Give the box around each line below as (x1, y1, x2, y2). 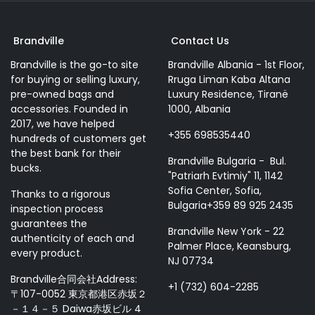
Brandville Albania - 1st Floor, (168, 58, 304, 72)
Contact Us (168, 34, 229, 49)
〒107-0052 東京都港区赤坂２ (11, 287, 147, 302)
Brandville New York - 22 (168, 224, 284, 239)
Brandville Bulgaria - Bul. (168, 154, 286, 169)
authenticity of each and (11, 231, 134, 246)
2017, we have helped (11, 117, 115, 131)
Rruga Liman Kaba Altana (168, 72, 290, 87)
